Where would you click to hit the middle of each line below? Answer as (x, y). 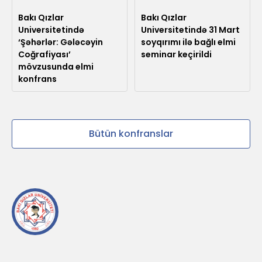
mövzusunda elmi (56, 66)
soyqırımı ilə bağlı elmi (188, 42)
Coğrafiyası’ (44, 54)
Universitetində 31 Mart (190, 30)
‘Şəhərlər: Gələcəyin (61, 42)
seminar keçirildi (176, 54)
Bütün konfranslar (131, 133)
